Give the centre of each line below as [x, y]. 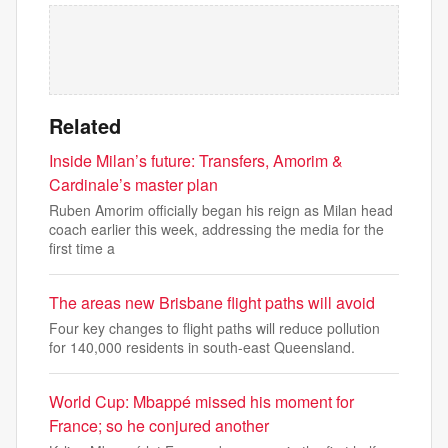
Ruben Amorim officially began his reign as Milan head [221, 210]
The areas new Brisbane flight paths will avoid [212, 302]
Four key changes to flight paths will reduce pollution [214, 328]
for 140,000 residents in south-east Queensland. [202, 347]
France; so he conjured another [159, 425]
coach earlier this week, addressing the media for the [216, 229]
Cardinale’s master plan [133, 184]
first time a [82, 248]
